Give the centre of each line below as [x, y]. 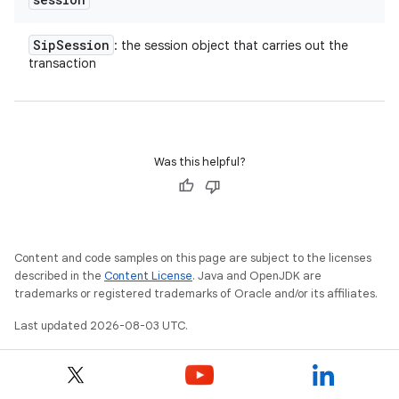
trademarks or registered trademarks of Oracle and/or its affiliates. [196, 293]
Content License [148, 276]
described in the [59, 276]
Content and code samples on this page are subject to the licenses [193, 258]
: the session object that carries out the [231, 45]
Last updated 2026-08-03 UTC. [101, 326]
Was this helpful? [199, 162]
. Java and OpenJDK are [257, 276]
